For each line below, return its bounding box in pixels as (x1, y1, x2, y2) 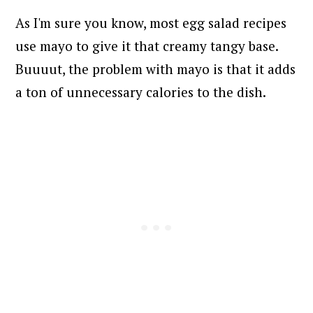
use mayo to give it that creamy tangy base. (15, 36, 279, 54)
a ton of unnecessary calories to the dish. (15, 82, 267, 101)
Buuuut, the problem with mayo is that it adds (15, 59, 296, 78)
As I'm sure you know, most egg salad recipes (15, 13, 287, 31)
